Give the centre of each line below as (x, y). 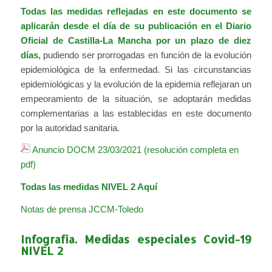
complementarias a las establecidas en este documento (136, 113)
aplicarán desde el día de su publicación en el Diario (136, 25)
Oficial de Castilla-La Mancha (86, 40)
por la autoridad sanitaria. (70, 127)
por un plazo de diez (204, 40)
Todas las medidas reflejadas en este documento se (136, 11)
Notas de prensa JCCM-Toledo (82, 209)
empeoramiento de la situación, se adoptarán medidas (136, 98)
